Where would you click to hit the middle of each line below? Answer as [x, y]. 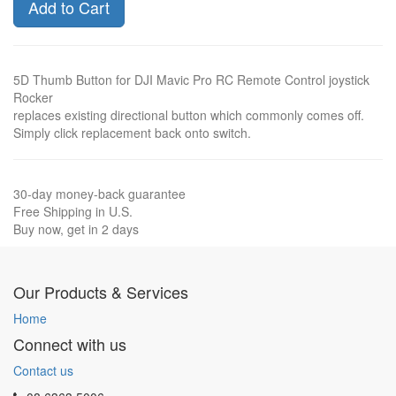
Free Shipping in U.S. [73, 211]
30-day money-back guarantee [99, 194]
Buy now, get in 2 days [76, 229]
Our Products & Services [101, 292]
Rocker [33, 97]
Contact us [43, 370]
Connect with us [70, 344]
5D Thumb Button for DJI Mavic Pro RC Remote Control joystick [191, 80]
